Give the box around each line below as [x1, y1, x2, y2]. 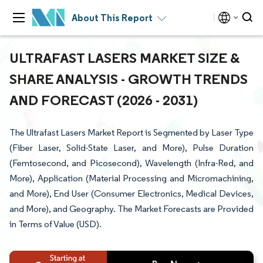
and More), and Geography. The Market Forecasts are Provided [9, 203, 254, 214]
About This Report [72, 12, 153, 23]
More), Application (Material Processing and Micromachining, [9, 173, 254, 184]
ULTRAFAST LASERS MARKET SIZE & [9, 49, 240, 66]
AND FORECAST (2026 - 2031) [9, 91, 198, 109]
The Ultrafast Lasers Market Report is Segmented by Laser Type [9, 127, 254, 138]
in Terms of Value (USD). [9, 218, 102, 230]
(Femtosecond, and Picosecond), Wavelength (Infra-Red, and [9, 157, 254, 168]
